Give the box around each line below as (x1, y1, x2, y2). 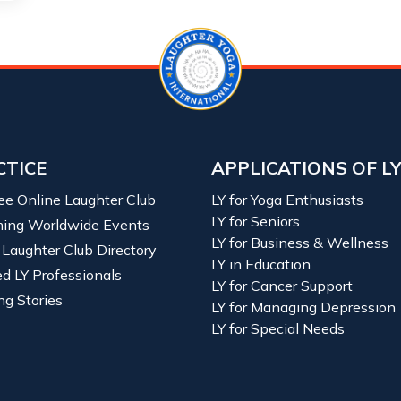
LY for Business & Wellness (211, 233, 388, 252)
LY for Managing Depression (211, 297, 396, 316)
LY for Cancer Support (211, 276, 353, 294)
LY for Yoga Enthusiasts (211, 190, 363, 209)
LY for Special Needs (211, 319, 345, 337)
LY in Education (211, 254, 311, 273)
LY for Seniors (211, 211, 300, 230)
